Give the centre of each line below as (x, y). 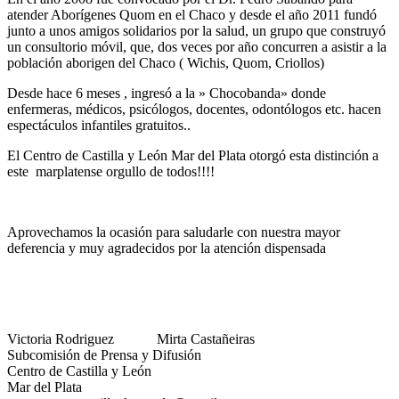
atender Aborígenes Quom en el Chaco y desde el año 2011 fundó (192, 15)
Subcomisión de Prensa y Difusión (104, 355)
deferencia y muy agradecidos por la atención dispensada (167, 248)
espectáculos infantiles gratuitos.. (99, 126)
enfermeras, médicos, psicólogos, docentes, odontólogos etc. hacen (194, 110)
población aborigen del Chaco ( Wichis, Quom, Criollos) (166, 63)
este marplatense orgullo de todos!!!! (111, 172)
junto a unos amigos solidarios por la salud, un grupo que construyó (196, 31)
